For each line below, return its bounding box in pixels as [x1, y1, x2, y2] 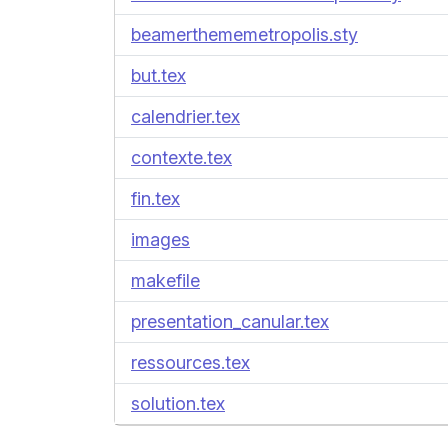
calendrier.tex [131, 106, 240, 127]
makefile [131, 270, 200, 291]
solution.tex [131, 393, 225, 414]
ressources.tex [131, 352, 250, 373]
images [131, 229, 190, 250]
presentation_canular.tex [131, 311, 329, 332]
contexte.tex [131, 147, 232, 168]
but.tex [131, 65, 186, 86]
